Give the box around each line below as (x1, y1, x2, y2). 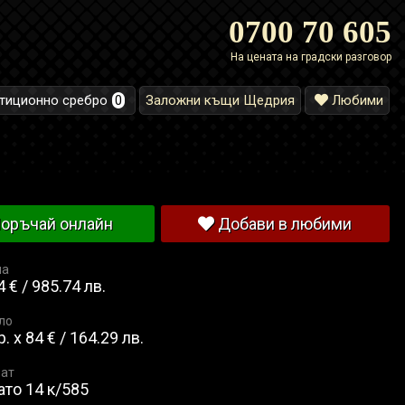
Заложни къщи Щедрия (146, 92, 295, 108)
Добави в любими (214, 214, 353, 234)
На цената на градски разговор (231, 51, 391, 63)
